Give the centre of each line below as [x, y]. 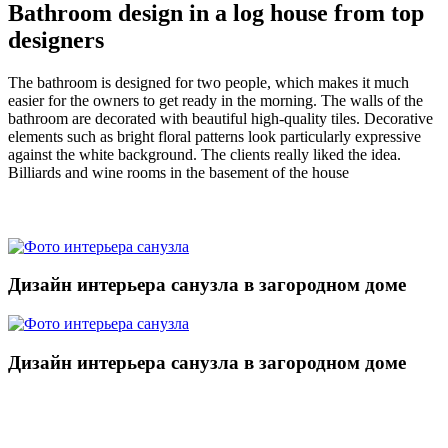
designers [56, 39]
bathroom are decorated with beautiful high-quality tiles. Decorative [220, 118]
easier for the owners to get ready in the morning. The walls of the [215, 100]
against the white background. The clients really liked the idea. [204, 154]
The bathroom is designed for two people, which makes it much [208, 82]
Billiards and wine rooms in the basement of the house [178, 172]
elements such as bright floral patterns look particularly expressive [214, 136]
